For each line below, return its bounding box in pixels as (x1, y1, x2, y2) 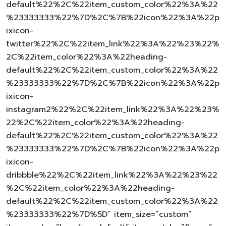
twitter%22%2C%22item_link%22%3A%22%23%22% (6, 37, 219, 50)
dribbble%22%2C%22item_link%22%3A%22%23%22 (6, 168, 217, 181)
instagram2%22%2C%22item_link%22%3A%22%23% (6, 103, 219, 116)
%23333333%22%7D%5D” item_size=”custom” (6, 208, 192, 220)
